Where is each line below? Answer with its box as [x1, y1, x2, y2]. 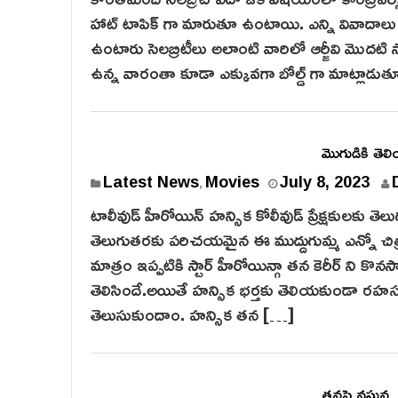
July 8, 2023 [280, 166, 370, 196]
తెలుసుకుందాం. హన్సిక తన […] [91, 297, 294, 330]
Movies [205, 166, 259, 196]
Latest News [103, 166, 199, 196]
